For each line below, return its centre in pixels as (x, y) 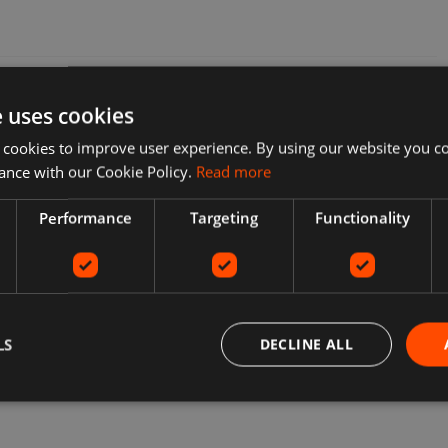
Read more (233, 171)
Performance (86, 217)
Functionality (362, 217)
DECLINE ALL (306, 344)
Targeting (224, 217)
